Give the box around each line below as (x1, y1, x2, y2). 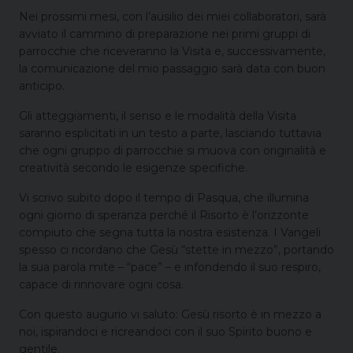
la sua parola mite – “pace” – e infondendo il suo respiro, (19, 259, 321, 274)
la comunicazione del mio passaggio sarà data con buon (19, 61, 325, 76)
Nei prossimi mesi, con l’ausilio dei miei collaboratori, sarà (19, 9, 326, 24)
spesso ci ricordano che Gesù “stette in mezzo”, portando (19, 242, 334, 257)
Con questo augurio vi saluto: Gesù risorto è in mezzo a (19, 307, 321, 321)
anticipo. (19, 78, 65, 93)
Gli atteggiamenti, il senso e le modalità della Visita (19, 108, 296, 123)
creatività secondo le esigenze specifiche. (19, 160, 247, 175)
